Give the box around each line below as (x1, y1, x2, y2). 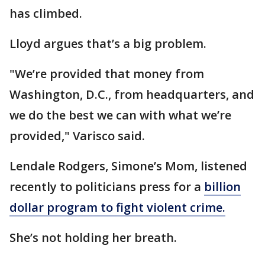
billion (204, 179, 241, 195)
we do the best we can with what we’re (9, 107, 231, 123)
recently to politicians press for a (9, 179, 204, 195)
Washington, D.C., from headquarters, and (9, 86, 254, 102)
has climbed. (9, 5, 85, 21)
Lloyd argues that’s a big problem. (9, 35, 206, 51)
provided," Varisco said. (9, 128, 148, 144)
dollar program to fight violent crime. (9, 199, 225, 215)
